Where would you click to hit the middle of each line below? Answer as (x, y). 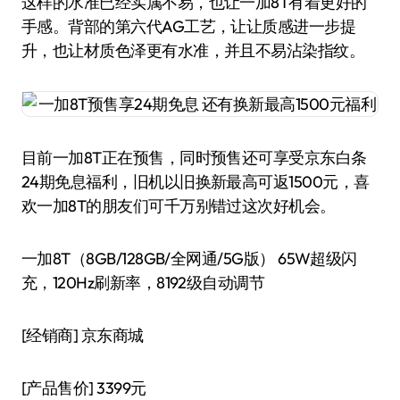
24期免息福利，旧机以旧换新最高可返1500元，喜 (196, 182)
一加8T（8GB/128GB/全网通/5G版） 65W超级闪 (189, 258)
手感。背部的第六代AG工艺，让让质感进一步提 (189, 26)
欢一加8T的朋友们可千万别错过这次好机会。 (179, 206)
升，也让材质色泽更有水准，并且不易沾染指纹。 (193, 50)
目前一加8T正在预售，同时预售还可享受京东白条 (194, 158)
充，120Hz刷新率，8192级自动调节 (143, 283)
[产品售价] (58, 388)
